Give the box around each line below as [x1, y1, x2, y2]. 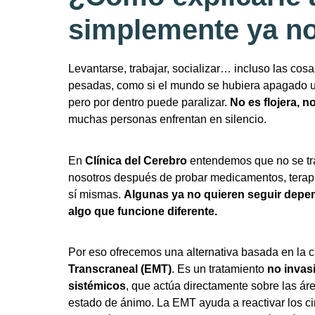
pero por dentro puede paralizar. [68, 96, 230, 109]
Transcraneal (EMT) [68, 262, 172, 275]
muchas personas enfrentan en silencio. [68, 113, 266, 126]
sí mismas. [68, 188, 124, 200]
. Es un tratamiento [172, 262, 267, 275]
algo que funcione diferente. [68, 205, 217, 217]
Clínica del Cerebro [85, 154, 187, 167]
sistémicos [68, 279, 126, 292]
